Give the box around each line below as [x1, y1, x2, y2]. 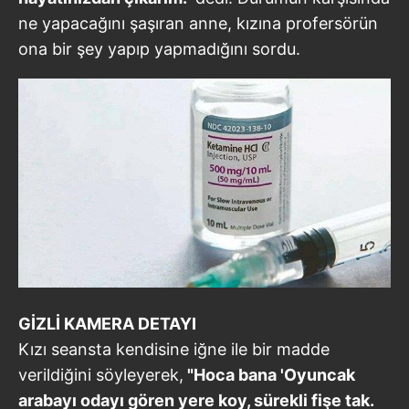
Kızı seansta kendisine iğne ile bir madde [18, 339, 330, 359]
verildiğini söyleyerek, [18, 364, 184, 384]
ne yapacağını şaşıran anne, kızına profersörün [18, 13, 378, 33]
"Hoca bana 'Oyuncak [184, 364, 355, 384]
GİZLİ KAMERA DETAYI [18, 313, 196, 333]
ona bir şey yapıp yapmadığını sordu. [18, 38, 300, 58]
